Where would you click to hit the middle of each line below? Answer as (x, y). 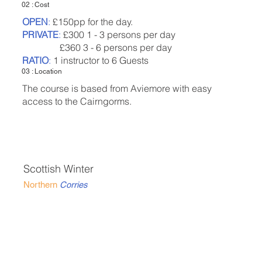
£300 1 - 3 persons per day (120, 34)
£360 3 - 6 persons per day (97, 47)
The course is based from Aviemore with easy (117, 88)
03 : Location (43, 71)
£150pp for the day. (91, 21)
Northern (40, 185)
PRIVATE (40, 34)
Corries (73, 185)
